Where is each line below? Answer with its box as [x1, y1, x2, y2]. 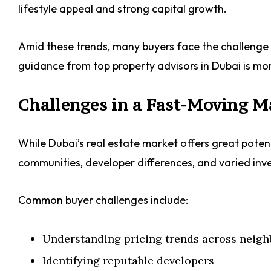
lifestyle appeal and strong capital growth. [18, 2, 227, 16]
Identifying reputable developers [42, 253, 214, 267]
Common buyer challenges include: [18, 193, 188, 207]
